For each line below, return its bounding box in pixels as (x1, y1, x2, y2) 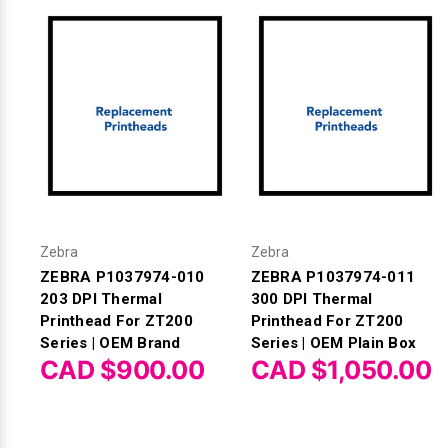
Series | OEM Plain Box (250, 333, 417, 352)
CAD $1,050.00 (250, 354, 432, 385)
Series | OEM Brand (40, 333, 181, 352)
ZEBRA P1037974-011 (250, 267, 416, 286)
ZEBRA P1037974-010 (40, 267, 205, 286)
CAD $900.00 (40, 354, 205, 385)
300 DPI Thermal (250, 289, 373, 308)
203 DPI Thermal (40, 289, 162, 308)
